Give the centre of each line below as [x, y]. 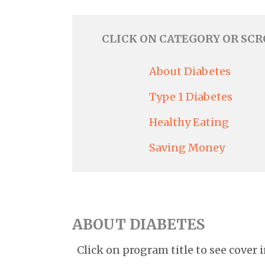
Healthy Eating [189, 122]
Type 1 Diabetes [191, 97]
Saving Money [187, 148]
